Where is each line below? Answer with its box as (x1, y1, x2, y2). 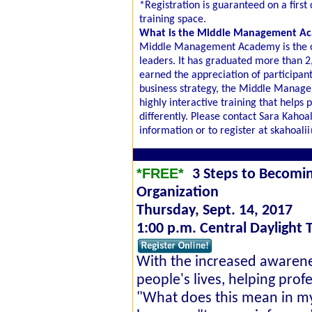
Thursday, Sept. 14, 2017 (136, 203, 292, 218)
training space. (139, 14, 206, 25)
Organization (136, 185, 219, 200)
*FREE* (136, 166, 188, 181)
